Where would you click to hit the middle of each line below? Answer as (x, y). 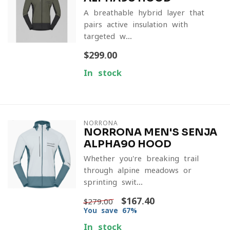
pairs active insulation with (136, 24)
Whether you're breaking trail (141, 158)
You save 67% (110, 210)
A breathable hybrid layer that (144, 13)
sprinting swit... (113, 182)
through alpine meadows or (137, 170)
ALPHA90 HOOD (127, 144)
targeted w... (108, 36)
